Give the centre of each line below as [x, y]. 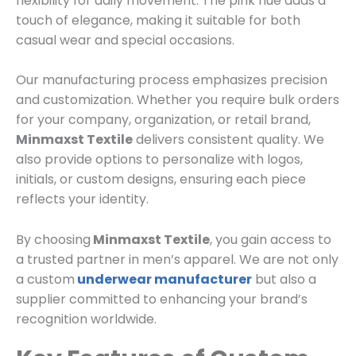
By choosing [53, 239]
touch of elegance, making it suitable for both [158, 20]
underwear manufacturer [163, 279]
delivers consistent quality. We [228, 140]
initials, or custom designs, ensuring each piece [161, 180]
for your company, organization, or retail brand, [163, 120]
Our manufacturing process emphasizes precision [172, 80]
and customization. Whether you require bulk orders [178, 100]
